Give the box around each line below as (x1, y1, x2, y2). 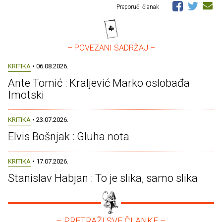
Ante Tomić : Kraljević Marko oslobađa (8, 76, 190, 89)
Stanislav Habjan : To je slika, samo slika (8, 172, 198, 185)
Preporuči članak (116, 3, 161, 10)
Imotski (8, 88, 44, 101)
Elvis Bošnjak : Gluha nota (8, 130, 129, 143)
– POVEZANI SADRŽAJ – (67, 43, 155, 53)
